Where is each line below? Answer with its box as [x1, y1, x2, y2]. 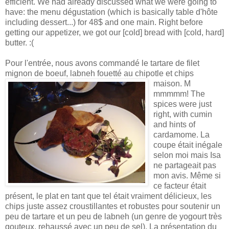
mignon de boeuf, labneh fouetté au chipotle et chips [5, 68, 194, 78]
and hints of [153, 120, 195, 129]
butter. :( [5, 38, 34, 47]
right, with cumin [153, 109, 212, 119]
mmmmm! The [153, 89, 205, 98]
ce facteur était [153, 181, 206, 190]
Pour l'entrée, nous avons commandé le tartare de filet [5, 58, 199, 67]
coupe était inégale [153, 140, 222, 149]
